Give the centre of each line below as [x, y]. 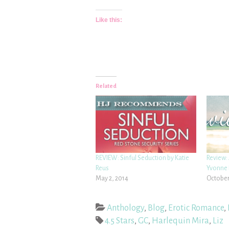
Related [106, 86]
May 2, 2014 [112, 179]
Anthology [125, 208]
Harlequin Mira [180, 221]
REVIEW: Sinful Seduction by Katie [142, 158]
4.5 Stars [120, 221]
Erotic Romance [196, 208]
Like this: [109, 20]
